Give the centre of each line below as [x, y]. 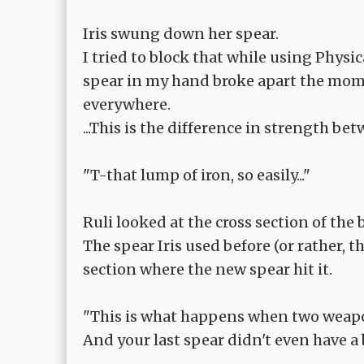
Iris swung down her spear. [181, 34]
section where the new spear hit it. [208, 270]
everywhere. [127, 105]
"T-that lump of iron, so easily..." [197, 175]
